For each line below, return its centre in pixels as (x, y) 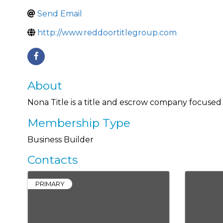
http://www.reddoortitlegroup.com (107, 33)
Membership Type (79, 123)
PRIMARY (50, 184)
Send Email (60, 14)
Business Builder (60, 140)
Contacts (53, 160)
